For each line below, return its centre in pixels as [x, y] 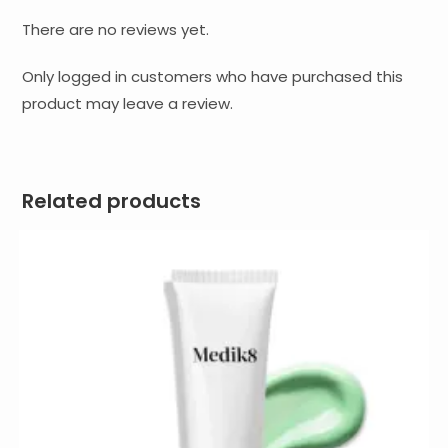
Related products [112, 200]
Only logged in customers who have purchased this [213, 76]
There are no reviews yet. [116, 29]
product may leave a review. [128, 103]
